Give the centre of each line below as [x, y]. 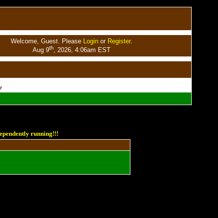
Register [119, 41]
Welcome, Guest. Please [47, 41]
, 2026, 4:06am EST [82, 50]
